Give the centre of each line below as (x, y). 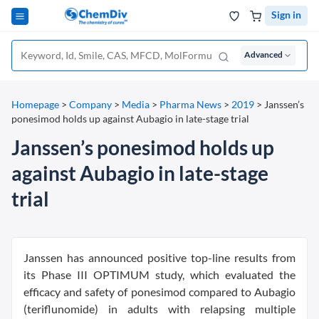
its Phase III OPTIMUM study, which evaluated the (159, 274)
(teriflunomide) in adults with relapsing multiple (159, 309)
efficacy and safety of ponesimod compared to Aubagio (159, 292)
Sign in (286, 15)
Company (90, 104)
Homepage (35, 104)
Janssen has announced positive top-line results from (159, 257)
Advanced (263, 54)
